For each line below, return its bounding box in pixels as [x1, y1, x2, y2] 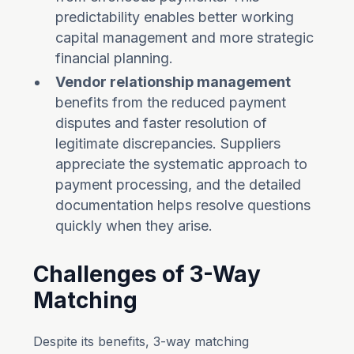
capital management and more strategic [55, 29, 314, 46]
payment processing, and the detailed [55, 176, 302, 193]
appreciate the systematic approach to [55, 156, 308, 172]
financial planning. [55, 50, 174, 66]
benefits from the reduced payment [55, 94, 287, 111]
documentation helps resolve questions [55, 197, 311, 213]
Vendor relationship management [55, 73, 292, 90]
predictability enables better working [55, 9, 295, 25]
